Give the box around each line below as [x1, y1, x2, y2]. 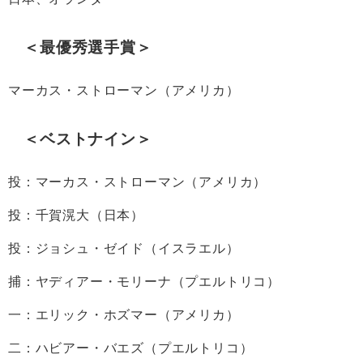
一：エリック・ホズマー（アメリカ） [8, 308, 240, 322]
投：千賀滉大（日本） [8, 208, 144, 222]
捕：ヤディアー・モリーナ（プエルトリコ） [8, 275, 280, 288]
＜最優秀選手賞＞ [23, 40, 152, 56]
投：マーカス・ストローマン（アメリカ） [8, 175, 267, 189]
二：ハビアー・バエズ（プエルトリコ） [8, 341, 254, 355]
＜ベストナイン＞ [23, 131, 152, 147]
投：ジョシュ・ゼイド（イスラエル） [8, 241, 240, 255]
